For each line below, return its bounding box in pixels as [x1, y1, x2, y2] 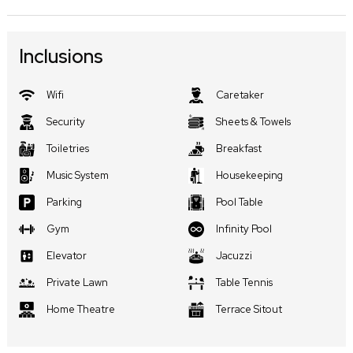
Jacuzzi [216, 249, 252, 262]
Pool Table [216, 195, 263, 209]
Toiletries [46, 142, 89, 155]
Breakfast [216, 142, 262, 155]
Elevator [46, 249, 87, 262]
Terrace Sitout [216, 303, 282, 316]
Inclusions [19, 44, 103, 69]
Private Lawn [46, 276, 108, 289]
